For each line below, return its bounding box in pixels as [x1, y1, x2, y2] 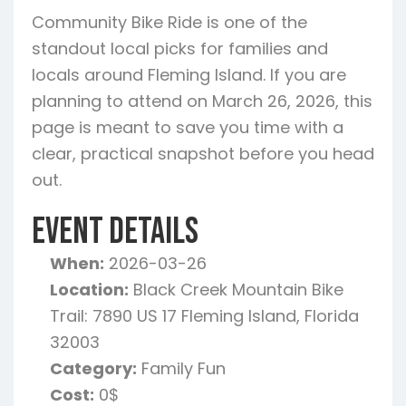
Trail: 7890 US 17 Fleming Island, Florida [50, 304, 359, 327]
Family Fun [137, 357, 226, 380]
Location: [50, 278, 129, 301]
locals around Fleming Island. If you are [32, 63, 346, 86]
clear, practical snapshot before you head [32, 142, 374, 165]
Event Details [32, 210, 198, 254]
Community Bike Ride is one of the [32, 11, 307, 34]
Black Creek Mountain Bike [129, 278, 343, 301]
